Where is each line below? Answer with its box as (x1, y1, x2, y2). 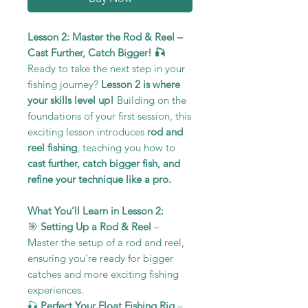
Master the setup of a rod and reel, (27, 235, 184, 249)
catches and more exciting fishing (27, 267, 179, 280)
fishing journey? (27, 77, 101, 91)
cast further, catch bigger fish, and (27, 156, 180, 170)
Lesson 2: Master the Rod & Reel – (27, 30, 183, 43)
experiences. (27, 283, 84, 296)
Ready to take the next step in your (27, 61, 185, 75)
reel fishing (27, 140, 77, 154)
